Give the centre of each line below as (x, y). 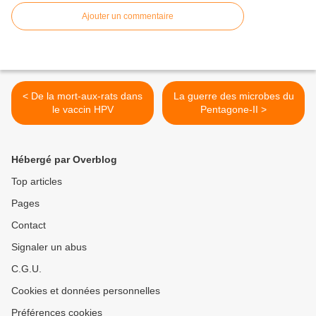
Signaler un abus (49, 247)
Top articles (37, 181)
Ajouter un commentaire (128, 16)
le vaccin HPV (83, 109)
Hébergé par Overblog (64, 159)
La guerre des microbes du (233, 96)
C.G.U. (26, 269)
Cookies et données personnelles (86, 291)
